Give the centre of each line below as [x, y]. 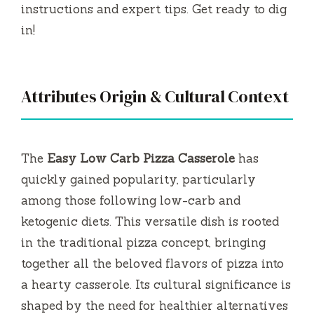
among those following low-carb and [131, 200]
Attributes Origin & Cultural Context [155, 96]
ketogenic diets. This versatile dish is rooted [150, 221]
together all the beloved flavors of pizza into [152, 263]
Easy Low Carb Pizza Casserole [141, 158]
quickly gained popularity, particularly [138, 179]
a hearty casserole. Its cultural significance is [156, 284]
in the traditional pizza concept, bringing [143, 242]
